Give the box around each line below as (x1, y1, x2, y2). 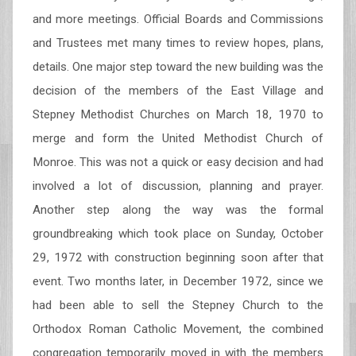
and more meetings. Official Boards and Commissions (32, 12, 324, 26)
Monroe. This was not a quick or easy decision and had (32, 155, 324, 169)
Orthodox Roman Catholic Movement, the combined (32, 322, 324, 336)
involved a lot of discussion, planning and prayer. (32, 179, 324, 193)
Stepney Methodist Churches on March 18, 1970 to (32, 107, 324, 122)
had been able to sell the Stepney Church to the (32, 298, 324, 312)
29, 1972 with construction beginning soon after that (32, 250, 324, 265)
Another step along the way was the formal (32, 203, 324, 217)
